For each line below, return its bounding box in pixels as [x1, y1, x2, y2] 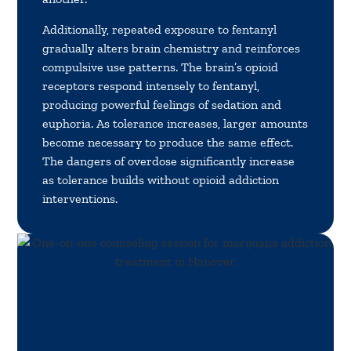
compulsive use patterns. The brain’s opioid [42, 59, 279, 74]
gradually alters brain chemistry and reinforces [42, 40, 301, 56]
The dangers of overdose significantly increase [42, 153, 295, 168]
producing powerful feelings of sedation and [42, 96, 282, 112]
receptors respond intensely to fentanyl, [42, 78, 260, 93]
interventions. [42, 190, 121, 206]
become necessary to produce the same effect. [42, 134, 294, 150]
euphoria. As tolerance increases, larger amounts [42, 115, 309, 131]
